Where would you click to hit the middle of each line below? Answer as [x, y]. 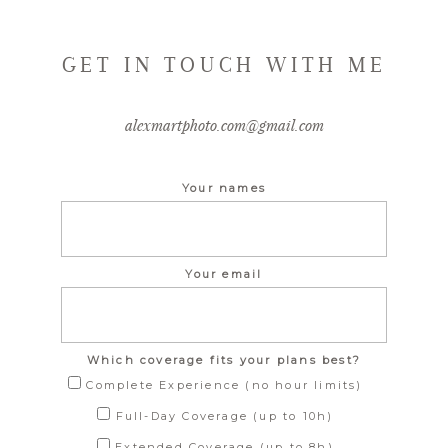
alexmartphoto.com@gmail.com [224, 124]
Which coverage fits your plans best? [224, 359]
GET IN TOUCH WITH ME [224, 64]
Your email [224, 273]
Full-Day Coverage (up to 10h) [224, 415]
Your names [223, 187]
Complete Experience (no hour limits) [224, 384]
